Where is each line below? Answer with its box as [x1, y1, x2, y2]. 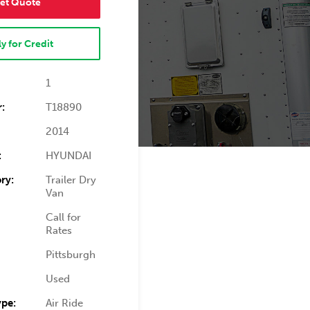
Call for [46, 211, 82, 224]
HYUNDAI [46, 149, 92, 162]
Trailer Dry [46, 174, 97, 186]
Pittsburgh [46, 248, 96, 261]
